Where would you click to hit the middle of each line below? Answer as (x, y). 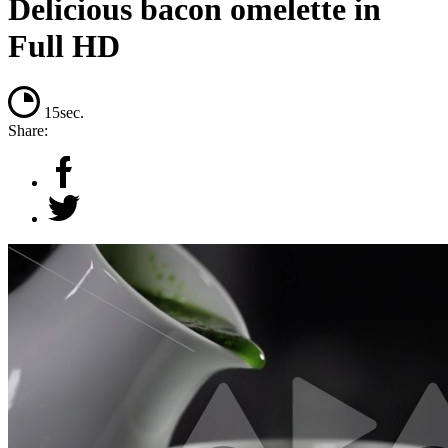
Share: (28, 131)
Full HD (64, 45)
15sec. (64, 113)
